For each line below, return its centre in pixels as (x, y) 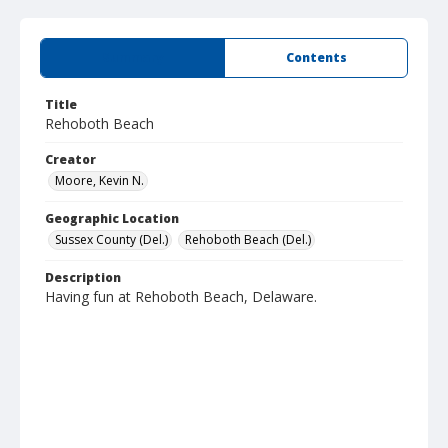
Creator (70, 159)
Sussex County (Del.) (111, 239)
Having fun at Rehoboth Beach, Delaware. (181, 296)
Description (83, 277)
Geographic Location (112, 218)
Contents (316, 57)
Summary (132, 57)
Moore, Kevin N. (99, 180)
